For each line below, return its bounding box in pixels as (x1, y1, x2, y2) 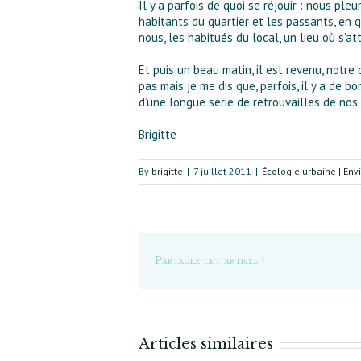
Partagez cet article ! (155, 254, 264, 268)
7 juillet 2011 (193, 165, 251, 177)
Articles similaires (139, 335, 273, 353)
